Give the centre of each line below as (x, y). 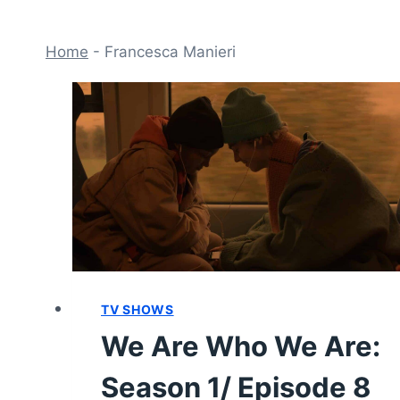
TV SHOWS (137, 309)
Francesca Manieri (170, 51)
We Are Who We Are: (241, 346)
